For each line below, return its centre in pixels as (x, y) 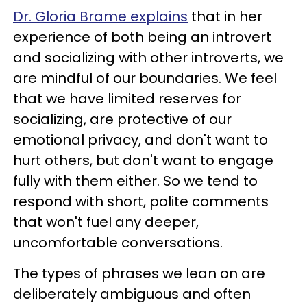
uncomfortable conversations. (118, 242)
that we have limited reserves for (127, 98)
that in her (225, 16)
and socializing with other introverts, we (148, 57)
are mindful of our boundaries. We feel (145, 78)
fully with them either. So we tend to (135, 181)
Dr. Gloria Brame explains (100, 16)
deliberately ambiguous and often (132, 294)
